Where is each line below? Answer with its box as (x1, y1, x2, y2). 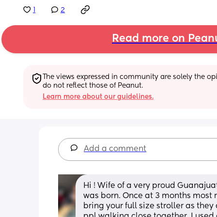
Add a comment (84, 145, 146, 153)
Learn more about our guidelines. (43, 93, 154, 100)
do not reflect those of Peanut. (43, 82, 143, 89)
